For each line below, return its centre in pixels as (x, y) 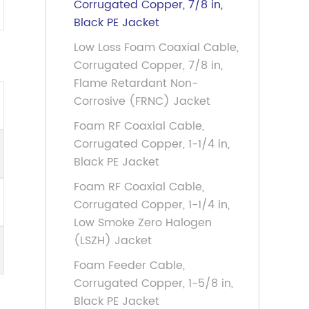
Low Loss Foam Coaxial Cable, (156, 48)
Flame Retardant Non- (136, 83)
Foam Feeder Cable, (129, 266)
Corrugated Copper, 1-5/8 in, (153, 283)
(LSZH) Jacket (113, 241)
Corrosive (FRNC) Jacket (142, 101)
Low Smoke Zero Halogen (143, 223)
